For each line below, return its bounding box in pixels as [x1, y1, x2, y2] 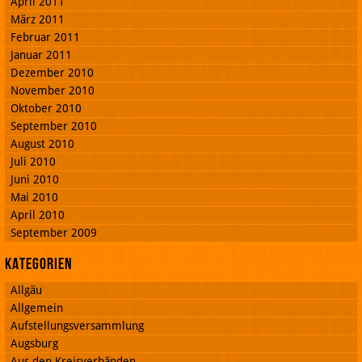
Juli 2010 [11, 154, 56, 168]
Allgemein [11, 301, 63, 314]
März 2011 [11, 12, 65, 26]
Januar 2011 [11, 48, 72, 61]
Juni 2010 [11, 172, 59, 186]
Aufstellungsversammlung [11, 318, 144, 332]
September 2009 [11, 225, 97, 239]
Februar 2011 [11, 30, 80, 44]
